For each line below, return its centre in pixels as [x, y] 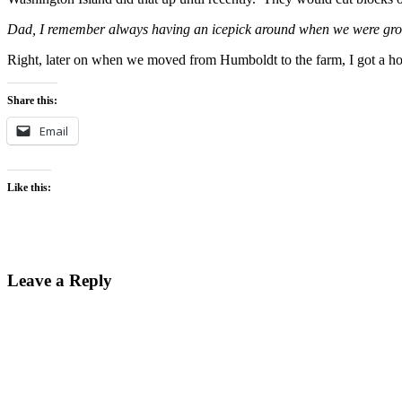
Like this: [29, 188]
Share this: [32, 101]
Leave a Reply [60, 280]
